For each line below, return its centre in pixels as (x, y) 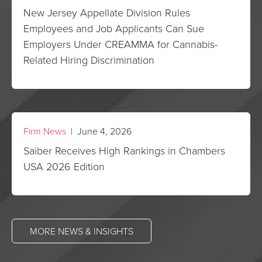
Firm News (45, 131)
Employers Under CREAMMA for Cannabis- (120, 44)
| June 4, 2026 (99, 131)
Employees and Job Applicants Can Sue (114, 28)
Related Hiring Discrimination (89, 60)
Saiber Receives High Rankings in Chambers (124, 150)
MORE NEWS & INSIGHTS (82, 231)
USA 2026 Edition (64, 166)
